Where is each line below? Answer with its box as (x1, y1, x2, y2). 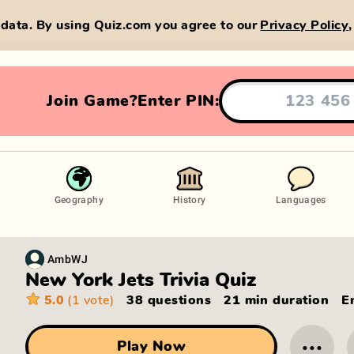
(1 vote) (67, 294, 115, 307)
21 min (224, 294, 269, 307)
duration (268, 294, 330, 307)
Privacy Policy (260, 18, 349, 32)
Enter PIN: (137, 92, 220, 109)
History (172, 193, 206, 205)
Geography (54, 193, 104, 205)
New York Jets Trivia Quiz (25, 271, 256, 290)
